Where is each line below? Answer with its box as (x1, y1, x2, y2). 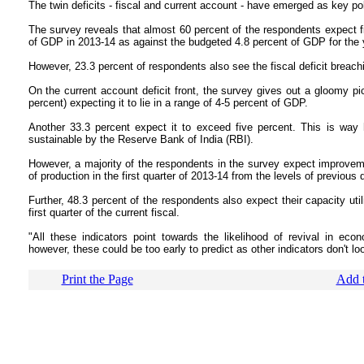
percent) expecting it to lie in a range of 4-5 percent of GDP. (28, 97, 308, 109)
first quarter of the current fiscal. (28, 206, 180, 219)
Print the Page (61, 272, 133, 286)
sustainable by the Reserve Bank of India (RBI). (28, 133, 253, 145)
